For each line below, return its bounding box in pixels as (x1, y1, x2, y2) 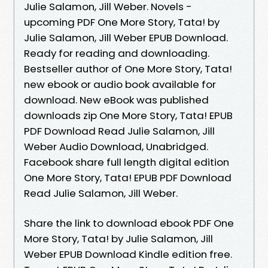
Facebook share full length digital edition (24, 154, 229, 169)
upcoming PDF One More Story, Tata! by (24, 14, 220, 29)
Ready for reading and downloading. (24, 45, 209, 60)
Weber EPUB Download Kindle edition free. (24, 246, 232, 261)
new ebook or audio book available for (24, 77, 216, 92)
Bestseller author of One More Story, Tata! (24, 61, 232, 76)
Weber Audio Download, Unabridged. (24, 139, 208, 154)
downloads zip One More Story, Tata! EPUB (24, 108, 233, 123)
